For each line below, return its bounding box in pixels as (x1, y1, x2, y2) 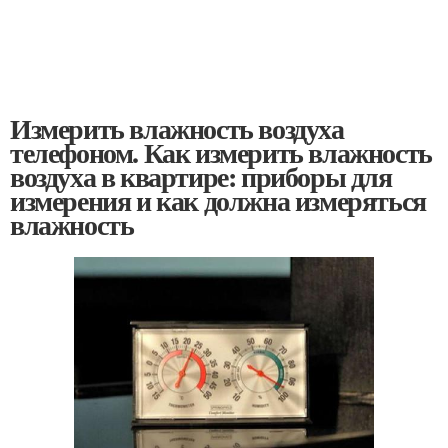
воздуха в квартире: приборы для (10, 155, 392, 197)
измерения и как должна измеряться (10, 179, 426, 221)
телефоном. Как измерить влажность (10, 131, 432, 173)
